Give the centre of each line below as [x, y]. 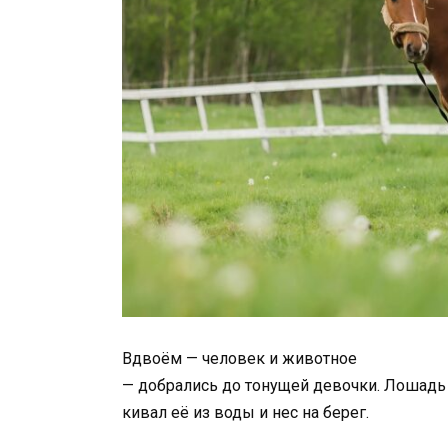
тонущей [279, 385]
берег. [346, 412]
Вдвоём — [162, 358]
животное [319, 358]
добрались [180, 385]
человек [235, 358]
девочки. [348, 385]
